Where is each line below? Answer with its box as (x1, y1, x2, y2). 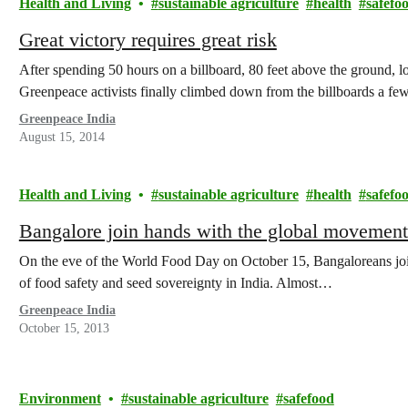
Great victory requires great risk (18, 28, 277, 51)
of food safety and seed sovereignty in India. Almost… (18, 275, 332, 291)
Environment (18, 391, 101, 406)
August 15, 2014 (18, 130, 105, 144)
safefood (282, 391, 334, 406)
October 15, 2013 (18, 321, 109, 335)
